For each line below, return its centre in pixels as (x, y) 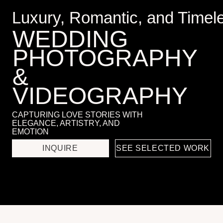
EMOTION (25, 74)
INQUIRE (50, 88)
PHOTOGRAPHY (88, 12)
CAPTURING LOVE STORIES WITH (65, 60)
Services (25, 199)
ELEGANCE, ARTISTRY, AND (55, 67)
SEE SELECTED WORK (136, 88)
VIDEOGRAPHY (84, 44)
